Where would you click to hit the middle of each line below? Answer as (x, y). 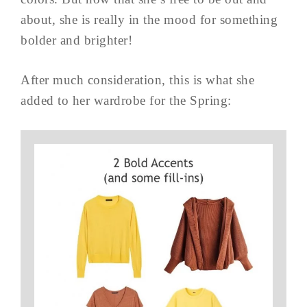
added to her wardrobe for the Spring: (126, 100)
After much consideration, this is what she (137, 79)
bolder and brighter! (76, 40)
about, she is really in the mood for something (149, 19)
